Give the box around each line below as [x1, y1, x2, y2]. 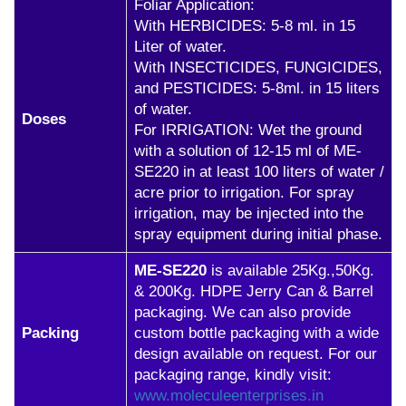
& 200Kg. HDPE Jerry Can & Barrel [134, 283, 373, 300]
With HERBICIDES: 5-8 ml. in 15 [134, 17, 355, 34]
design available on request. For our [134, 345, 377, 362]
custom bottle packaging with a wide [134, 324, 379, 342]
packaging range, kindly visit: [134, 366, 332, 383]
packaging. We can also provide [134, 304, 351, 321]
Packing [22, 324, 79, 342]
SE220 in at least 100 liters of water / [134, 163, 384, 180]
